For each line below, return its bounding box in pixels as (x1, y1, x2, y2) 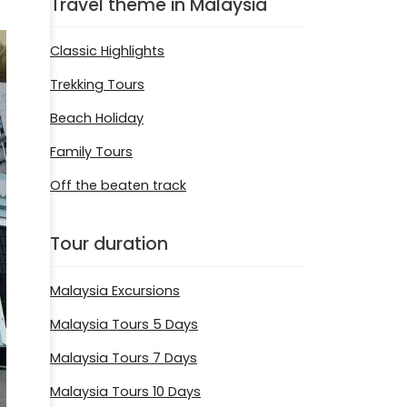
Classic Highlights (50, 42, 164, 61)
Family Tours (50, 143, 133, 162)
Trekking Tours (50, 75, 144, 94)
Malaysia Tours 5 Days (50, 314, 198, 333)
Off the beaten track (50, 176, 186, 195)
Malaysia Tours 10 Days (50, 382, 201, 401)
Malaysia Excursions (50, 281, 180, 300)
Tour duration (50, 232, 168, 257)
